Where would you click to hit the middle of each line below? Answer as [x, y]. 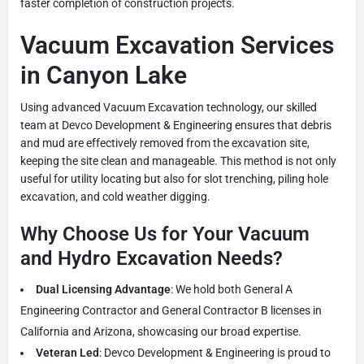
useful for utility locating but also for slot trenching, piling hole [174, 178]
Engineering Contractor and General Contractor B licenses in [171, 310]
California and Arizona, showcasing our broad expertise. [161, 331]
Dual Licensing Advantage [103, 289]
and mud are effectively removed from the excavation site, [165, 143]
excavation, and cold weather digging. [115, 196]
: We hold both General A [232, 289]
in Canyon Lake [104, 75]
